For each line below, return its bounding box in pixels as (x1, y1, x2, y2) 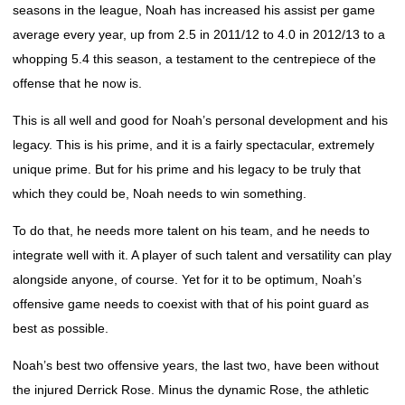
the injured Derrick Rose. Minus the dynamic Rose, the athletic (13, 382, 369, 397)
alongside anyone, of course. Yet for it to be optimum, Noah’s (13, 272, 362, 287)
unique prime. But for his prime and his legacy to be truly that (13, 162, 361, 176)
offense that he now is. (13, 76, 142, 90)
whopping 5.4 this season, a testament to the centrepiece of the (13, 52, 376, 66)
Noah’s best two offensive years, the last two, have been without (13, 358, 379, 372)
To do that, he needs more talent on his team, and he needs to (13, 223, 370, 238)
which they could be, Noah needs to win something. (13, 186, 306, 201)
